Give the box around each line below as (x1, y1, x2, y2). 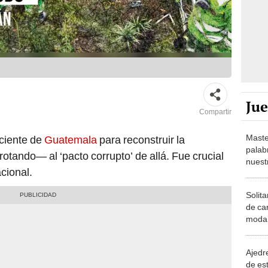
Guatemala (44, 133, 99, 147)
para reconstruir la (99, 133, 185, 147)
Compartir (199, 108, 232, 117)
